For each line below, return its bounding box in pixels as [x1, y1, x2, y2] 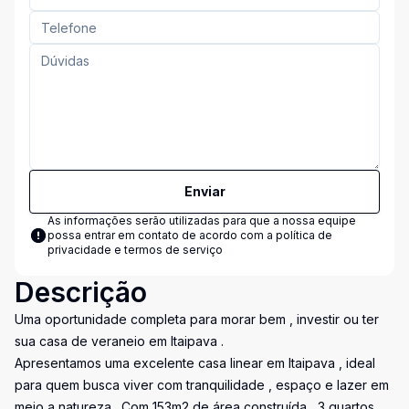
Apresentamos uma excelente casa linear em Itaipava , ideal [15, 355, 375, 371]
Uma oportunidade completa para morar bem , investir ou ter [15, 311, 379, 327]
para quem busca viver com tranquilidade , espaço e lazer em [15, 377, 389, 393]
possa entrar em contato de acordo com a [47, 228, 276, 242]
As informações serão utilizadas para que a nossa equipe [47, 214, 356, 227]
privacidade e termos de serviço [47, 243, 223, 257]
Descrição [15, 276, 147, 309]
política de [276, 228, 332, 242]
